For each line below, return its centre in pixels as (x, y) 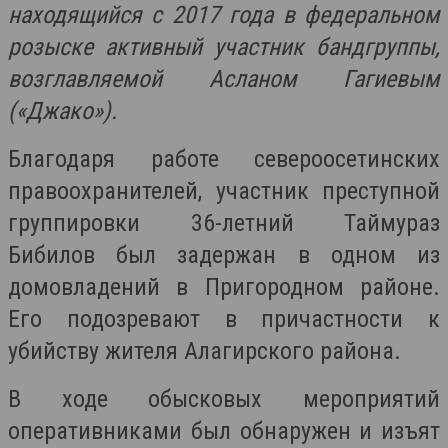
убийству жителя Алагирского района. (204, 351)
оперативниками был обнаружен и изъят (224, 431)
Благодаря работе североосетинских (224, 159)
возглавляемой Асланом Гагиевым (224, 79)
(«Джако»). (62, 111)
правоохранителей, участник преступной (224, 191)
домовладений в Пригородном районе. (224, 287)
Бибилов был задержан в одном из (224, 255)
